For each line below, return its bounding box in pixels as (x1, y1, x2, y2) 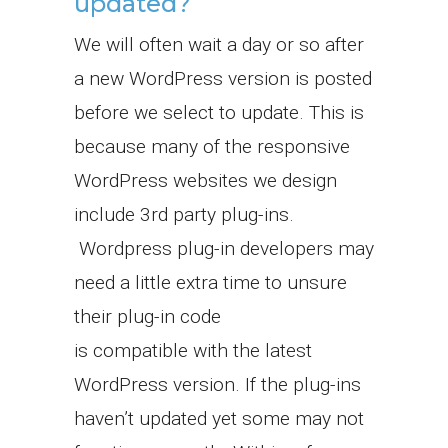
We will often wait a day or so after (74, 32, 364, 56)
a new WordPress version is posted (74, 66, 372, 90)
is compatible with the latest (74, 338, 312, 362)
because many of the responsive (74, 134, 350, 158)
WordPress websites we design (74, 168, 337, 192)
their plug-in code (74, 304, 221, 328)
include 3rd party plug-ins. (74, 202, 294, 226)
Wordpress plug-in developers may (74, 236, 374, 260)
